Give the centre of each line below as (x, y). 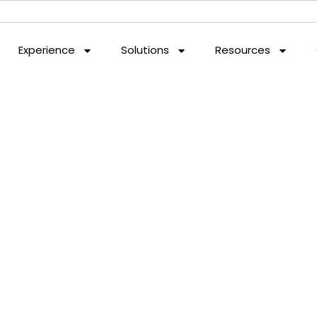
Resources (242, 50)
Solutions (145, 50)
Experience (46, 50)
